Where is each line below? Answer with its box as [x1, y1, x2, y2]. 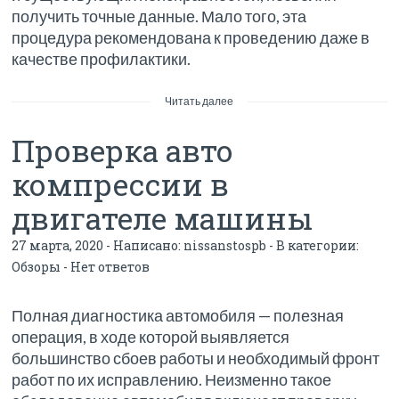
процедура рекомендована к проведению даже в [12, 28, 370, 48]
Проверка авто [12, 130, 234, 171]
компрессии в [12, 164, 230, 205]
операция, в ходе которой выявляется [12, 327, 290, 347]
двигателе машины [12, 198, 313, 239]
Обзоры [12, 258, 61, 276]
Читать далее [165, 94, 234, 109]
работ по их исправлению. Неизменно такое [12, 370, 332, 390]
